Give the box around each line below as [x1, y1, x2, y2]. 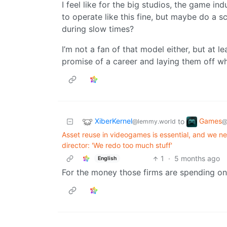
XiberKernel [95, 117, 132, 126]
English [97, 155, 117, 162]
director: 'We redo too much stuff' [62, 141, 172, 150]
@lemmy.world [132, 118, 176, 126]
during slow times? [62, 24, 134, 34]
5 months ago [174, 154, 220, 163]
